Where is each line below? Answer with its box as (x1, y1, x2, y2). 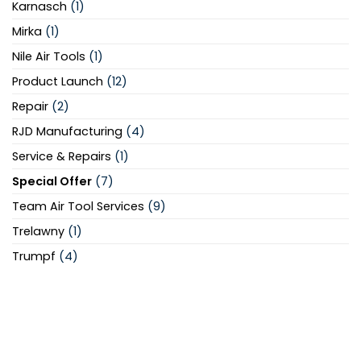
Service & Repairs (12, 147, 111, 164)
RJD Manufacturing (12, 122, 122, 139)
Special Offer (12, 172, 92, 189)
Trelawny (12, 222, 64, 239)
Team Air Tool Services (12, 197, 144, 214)
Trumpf (12, 247, 56, 264)
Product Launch (12, 73, 103, 89)
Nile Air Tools (12, 48, 85, 64)
